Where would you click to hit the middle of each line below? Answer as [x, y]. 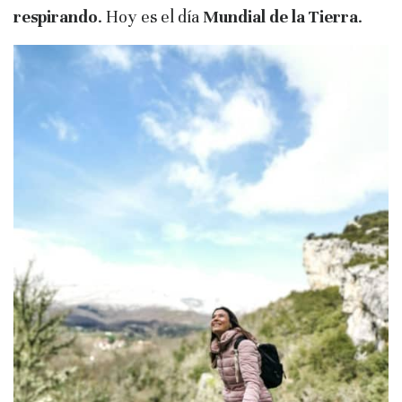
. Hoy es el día [150, 17]
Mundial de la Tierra [280, 17]
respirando [56, 17]
